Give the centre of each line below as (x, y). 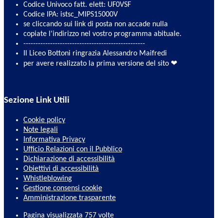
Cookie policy (44, 120)
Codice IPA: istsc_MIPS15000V (71, 14)
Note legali (41, 130)
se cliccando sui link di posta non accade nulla (96, 24)
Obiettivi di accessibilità (61, 169)
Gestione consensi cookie (63, 188)
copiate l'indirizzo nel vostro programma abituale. (102, 34)
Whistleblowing (48, 179)
